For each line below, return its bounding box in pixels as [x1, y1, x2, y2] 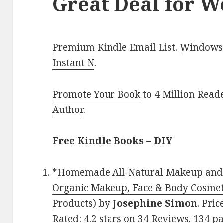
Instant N [52, 56, 95, 70]
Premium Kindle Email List [52, 41, 176, 54]
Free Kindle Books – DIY [52, 134, 173, 148]
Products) [52, 197, 97, 210]
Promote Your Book [52, 88, 141, 101]
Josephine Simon [112, 197, 198, 210]
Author [52, 103, 84, 116]
